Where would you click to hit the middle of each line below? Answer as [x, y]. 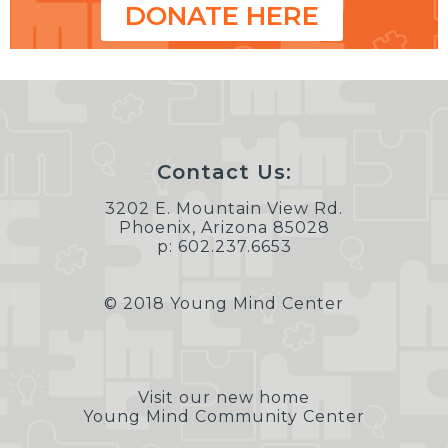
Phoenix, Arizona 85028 [224, 228]
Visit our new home [224, 398]
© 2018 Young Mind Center [224, 304]
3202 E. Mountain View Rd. [224, 209]
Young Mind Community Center [224, 417]
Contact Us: [224, 172]
